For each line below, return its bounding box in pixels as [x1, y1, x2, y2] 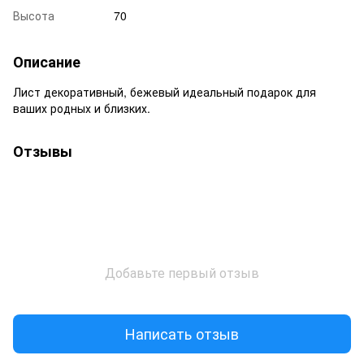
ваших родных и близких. [13, 99, 150, 116]
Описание [13, 50, 80, 72]
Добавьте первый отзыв [105, 262, 259, 282]
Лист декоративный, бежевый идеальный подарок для [13, 83, 316, 100]
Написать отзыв [125, 323, 239, 344]
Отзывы [13, 140, 72, 162]
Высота [13, 6, 54, 24]
